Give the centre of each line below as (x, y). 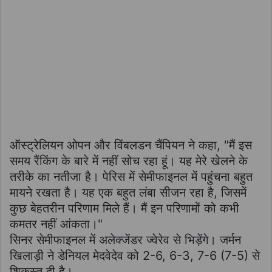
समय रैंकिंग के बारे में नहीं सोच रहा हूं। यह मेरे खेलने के (129, 161)
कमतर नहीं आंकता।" (56, 224)
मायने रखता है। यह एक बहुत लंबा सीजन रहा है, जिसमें (128, 193)
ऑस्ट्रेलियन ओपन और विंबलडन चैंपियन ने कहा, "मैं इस (131, 145)
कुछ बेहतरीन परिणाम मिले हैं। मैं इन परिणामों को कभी (124, 209)
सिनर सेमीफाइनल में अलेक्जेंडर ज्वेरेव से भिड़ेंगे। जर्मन (125, 240)
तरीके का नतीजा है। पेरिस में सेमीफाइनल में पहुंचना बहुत (131, 177)
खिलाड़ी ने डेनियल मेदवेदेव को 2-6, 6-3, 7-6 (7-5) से (135, 256)
